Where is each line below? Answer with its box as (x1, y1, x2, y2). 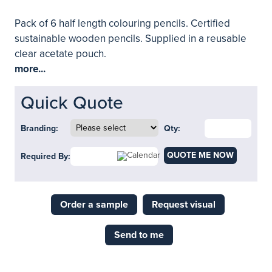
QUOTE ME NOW (166, 150, 234, 160)
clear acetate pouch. (15, 47, 106, 60)
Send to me (114, 229, 164, 241)
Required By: (21, 151, 70, 161)
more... (15, 63, 46, 75)
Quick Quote (21, 92, 123, 114)
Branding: (21, 123, 58, 134)
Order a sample (59, 199, 128, 211)
